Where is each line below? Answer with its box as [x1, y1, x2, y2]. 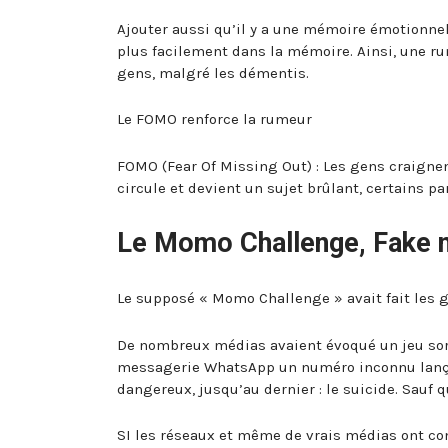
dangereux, [117, 379, 195, 398]
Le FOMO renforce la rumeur [117, 110, 312, 129]
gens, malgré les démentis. [117, 63, 309, 82]
